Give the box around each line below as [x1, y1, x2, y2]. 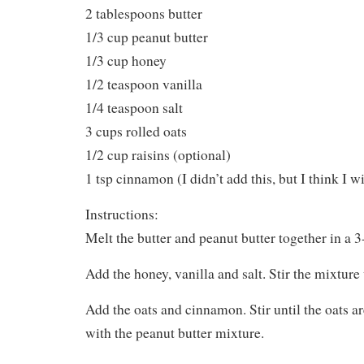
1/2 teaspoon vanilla [85, 74, 202, 93]
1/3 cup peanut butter [85, 27, 208, 46]
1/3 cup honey [85, 50, 167, 70]
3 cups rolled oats [85, 121, 187, 141]
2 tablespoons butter [85, 3, 202, 23]
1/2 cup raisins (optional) [85, 145, 231, 164]
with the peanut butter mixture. [85, 323, 264, 342]
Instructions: [85, 204, 158, 223]
